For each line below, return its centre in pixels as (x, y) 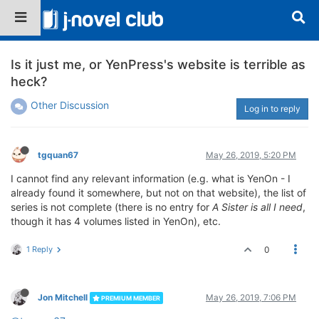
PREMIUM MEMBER (130, 298)
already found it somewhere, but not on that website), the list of (158, 192)
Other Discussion (70, 105)
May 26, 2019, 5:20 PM (251, 155)
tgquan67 (58, 155)
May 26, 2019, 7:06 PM (251, 297)
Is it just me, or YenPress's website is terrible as (158, 64)
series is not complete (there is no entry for (111, 206)
